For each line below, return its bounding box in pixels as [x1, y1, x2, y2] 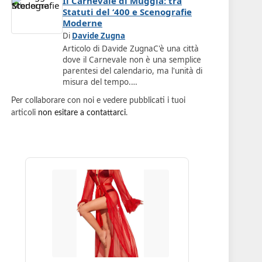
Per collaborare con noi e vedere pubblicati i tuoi [11, 96, 185, 105]
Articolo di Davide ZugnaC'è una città [63, 43, 199, 54]
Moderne [63, 16, 102, 29]
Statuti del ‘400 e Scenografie [63, 5, 192, 18]
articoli [11, 109, 38, 118]
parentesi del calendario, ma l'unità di [63, 65, 202, 77]
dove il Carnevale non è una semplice [63, 54, 201, 65]
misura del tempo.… [63, 77, 137, 88]
